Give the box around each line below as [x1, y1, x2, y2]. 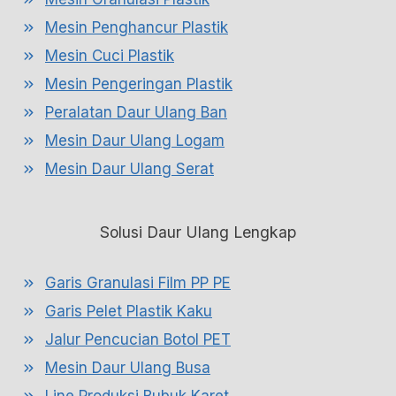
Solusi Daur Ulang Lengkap [100, 223, 296, 241]
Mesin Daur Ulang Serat [45, 160, 214, 178]
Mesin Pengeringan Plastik [45, 75, 232, 93]
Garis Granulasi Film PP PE [45, 274, 231, 292]
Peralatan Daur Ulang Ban [45, 103, 227, 121]
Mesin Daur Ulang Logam [45, 132, 225, 149]
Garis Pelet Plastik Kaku [45, 302, 212, 320]
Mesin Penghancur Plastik [45, 19, 228, 36]
